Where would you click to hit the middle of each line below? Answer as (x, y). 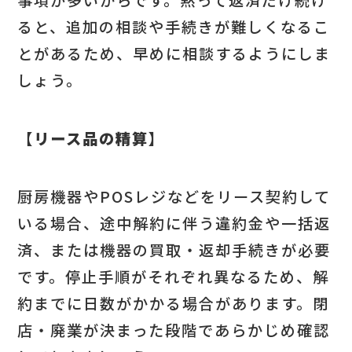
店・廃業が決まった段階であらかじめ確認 (174, 330)
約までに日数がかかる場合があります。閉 (174, 304)
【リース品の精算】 (92, 138)
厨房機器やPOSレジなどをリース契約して (174, 197)
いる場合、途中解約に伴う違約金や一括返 (174, 224)
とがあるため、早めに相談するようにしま (174, 53)
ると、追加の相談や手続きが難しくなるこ (174, 26)
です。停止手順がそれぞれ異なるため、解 (174, 277)
